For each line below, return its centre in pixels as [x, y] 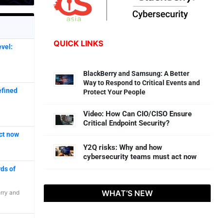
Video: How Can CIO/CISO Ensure [138, 114]
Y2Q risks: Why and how [123, 147]
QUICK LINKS [79, 44]
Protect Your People [115, 92]
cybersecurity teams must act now [140, 156]
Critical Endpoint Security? [127, 123]
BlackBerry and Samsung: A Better [136, 73]
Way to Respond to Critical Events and [142, 82]
